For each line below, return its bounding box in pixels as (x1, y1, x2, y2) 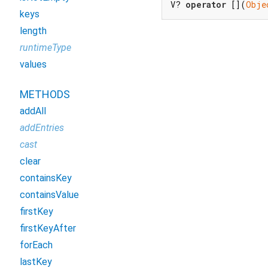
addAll (20, 105, 46, 117)
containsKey (20, 172, 72, 184)
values (20, 59, 47, 70)
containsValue (20, 189, 79, 200)
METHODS (20, 88, 70, 100)
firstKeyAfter (20, 223, 76, 234)
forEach (20, 239, 53, 251)
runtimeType (20, 42, 71, 53)
